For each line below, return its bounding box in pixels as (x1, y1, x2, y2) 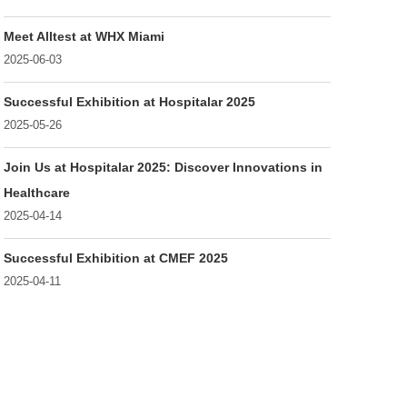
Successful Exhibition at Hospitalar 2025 (3, 94, 255, 109)
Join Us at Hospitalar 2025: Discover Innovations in (3, 159, 323, 174)
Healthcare (3, 184, 70, 200)
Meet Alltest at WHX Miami (3, 28, 164, 44)
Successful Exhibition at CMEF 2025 (3, 250, 228, 265)
